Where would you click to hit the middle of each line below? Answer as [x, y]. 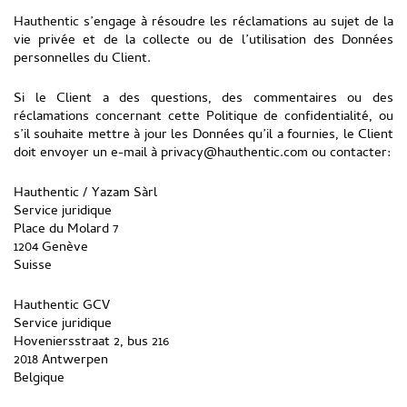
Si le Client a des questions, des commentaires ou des [203, 99]
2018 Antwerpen [61, 361]
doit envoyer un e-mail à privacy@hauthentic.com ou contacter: [202, 154]
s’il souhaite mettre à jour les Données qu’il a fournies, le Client [203, 135]
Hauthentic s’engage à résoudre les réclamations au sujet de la [203, 23]
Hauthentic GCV [62, 306]
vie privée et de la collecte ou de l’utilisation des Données [203, 41]
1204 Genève [51, 248]
